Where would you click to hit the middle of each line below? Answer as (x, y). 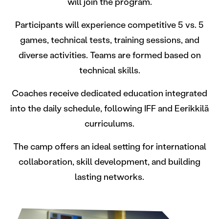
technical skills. (109, 71)
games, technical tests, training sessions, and (109, 40)
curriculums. (109, 124)
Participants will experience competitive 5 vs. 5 (109, 25)
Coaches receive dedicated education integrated (109, 94)
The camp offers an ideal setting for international (109, 147)
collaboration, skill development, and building (109, 162)
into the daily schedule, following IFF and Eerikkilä (109, 109)
